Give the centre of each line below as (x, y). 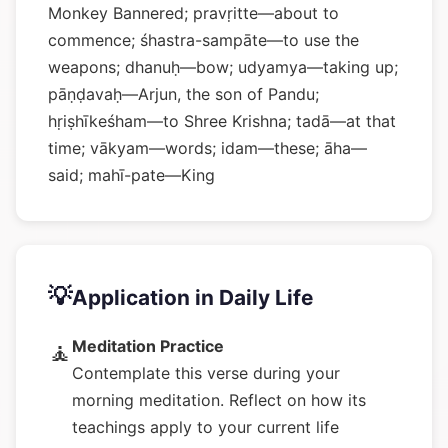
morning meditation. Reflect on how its (219, 400)
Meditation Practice (148, 346)
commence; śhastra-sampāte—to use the (203, 40)
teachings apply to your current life (205, 427)
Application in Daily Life (192, 297)
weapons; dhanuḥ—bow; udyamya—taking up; (223, 67)
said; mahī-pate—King (131, 175)
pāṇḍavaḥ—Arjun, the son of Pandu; (183, 94)
